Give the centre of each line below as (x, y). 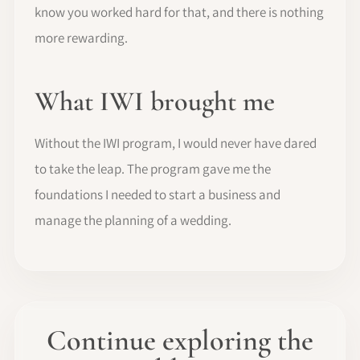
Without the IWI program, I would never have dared (176, 143)
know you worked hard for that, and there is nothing (179, 12)
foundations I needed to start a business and (157, 195)
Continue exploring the (180, 341)
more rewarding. (81, 38)
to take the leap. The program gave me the (153, 169)
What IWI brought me (155, 102)
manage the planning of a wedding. (133, 221)
